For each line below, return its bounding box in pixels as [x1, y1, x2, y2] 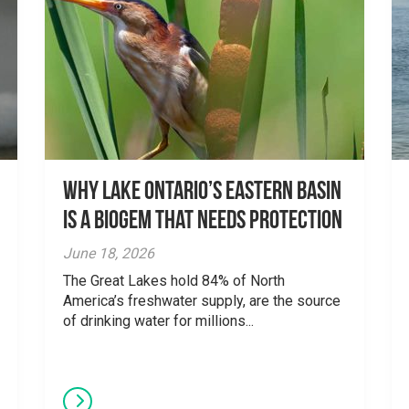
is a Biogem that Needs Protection [63, 209, 342, 235]
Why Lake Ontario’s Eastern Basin [63, 180, 341, 205]
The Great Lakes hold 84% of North [63, 272, 285, 289]
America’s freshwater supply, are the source [63, 292, 341, 309]
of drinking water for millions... [63, 312, 254, 330]
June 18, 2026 [63, 245, 154, 262]
